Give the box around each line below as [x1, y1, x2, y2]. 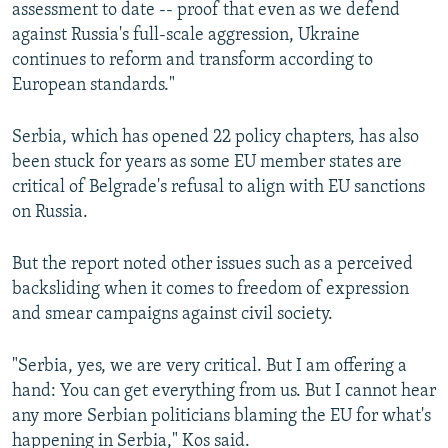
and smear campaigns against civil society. [12, 305, 333, 324]
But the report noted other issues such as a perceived [12, 255, 413, 274]
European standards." [12, 76, 175, 95]
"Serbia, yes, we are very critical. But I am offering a [12, 357, 407, 376]
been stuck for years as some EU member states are [12, 153, 402, 172]
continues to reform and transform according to [12, 51, 373, 70]
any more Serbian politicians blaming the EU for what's [12, 407, 431, 426]
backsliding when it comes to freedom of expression [12, 280, 409, 299]
